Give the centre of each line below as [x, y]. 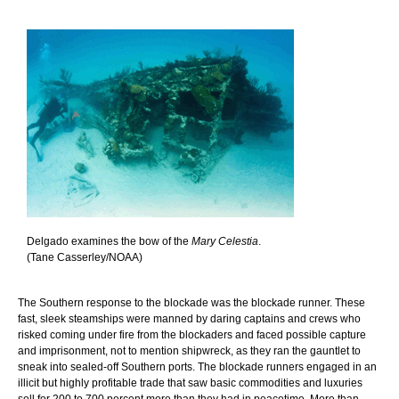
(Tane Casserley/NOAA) [85, 257]
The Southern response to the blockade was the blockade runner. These [191, 302]
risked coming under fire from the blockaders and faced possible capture [192, 334]
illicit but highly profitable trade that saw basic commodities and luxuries [190, 383]
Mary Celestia [225, 241]
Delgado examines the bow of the [109, 241]
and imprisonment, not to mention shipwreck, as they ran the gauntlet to [189, 350]
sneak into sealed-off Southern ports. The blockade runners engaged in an [197, 366]
